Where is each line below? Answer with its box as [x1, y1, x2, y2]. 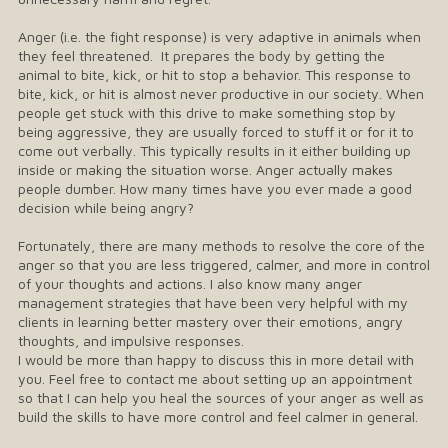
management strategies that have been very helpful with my [18, 294, 408, 312]
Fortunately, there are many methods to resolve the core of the [18, 237, 425, 255]
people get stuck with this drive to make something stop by [18, 104, 396, 122]
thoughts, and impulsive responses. [18, 332, 244, 350]
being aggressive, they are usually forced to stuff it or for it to [18, 123, 414, 141]
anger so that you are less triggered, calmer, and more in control [18, 256, 430, 274]
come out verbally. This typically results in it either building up [18, 142, 411, 160]
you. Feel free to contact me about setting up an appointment [18, 370, 412, 388]
